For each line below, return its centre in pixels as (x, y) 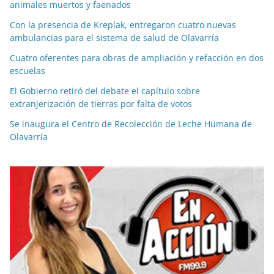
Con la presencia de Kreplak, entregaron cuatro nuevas (123, 25)
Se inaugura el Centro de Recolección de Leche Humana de (131, 124)
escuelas (28, 71)
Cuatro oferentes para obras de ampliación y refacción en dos (137, 58)
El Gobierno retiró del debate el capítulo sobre (105, 91)
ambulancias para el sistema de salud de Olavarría (114, 38)
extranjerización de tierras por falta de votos (101, 104)
